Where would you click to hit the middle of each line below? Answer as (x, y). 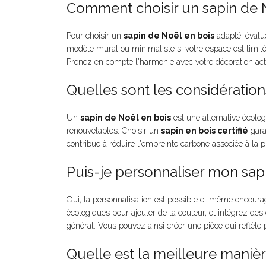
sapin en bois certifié (205, 131)
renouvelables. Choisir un (114, 131)
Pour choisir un (95, 36)
